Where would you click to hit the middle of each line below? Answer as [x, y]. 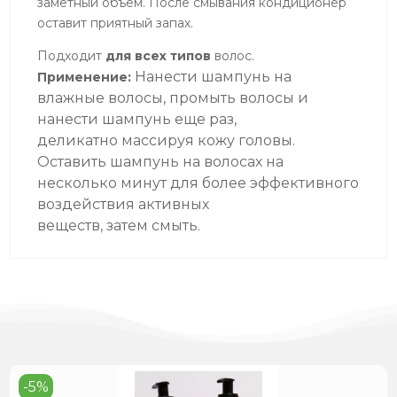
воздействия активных [124, 204]
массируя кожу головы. [209, 140]
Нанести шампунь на [214, 76]
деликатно [78, 140]
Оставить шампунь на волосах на [161, 161]
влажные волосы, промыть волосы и [173, 97]
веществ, [70, 225]
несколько [78, 183]
